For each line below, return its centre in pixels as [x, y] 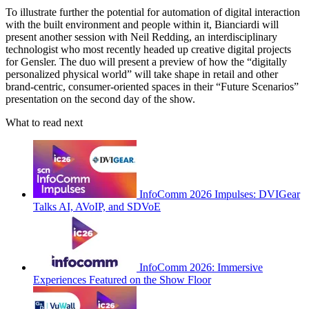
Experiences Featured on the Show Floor [122, 280]
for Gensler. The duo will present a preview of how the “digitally [146, 62]
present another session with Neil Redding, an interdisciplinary [141, 37]
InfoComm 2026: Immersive [201, 268]
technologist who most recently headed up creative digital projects [148, 50]
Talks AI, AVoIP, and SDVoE [97, 207]
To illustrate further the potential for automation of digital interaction [153, 12]
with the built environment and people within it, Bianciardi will [142, 25]
